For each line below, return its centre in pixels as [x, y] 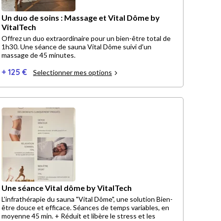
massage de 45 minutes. [38, 55]
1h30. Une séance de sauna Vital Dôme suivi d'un [11, 47]
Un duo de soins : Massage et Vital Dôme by [81, 18]
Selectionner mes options [73, 73]
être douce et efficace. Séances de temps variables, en [85, 208]
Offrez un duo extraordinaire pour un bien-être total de [86, 38]
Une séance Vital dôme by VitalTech [67, 188]
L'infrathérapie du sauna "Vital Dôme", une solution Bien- [87, 199]
